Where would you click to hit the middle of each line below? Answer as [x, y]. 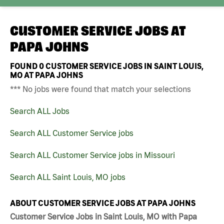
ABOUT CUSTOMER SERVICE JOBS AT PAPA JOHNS [103, 203]
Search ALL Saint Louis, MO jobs [68, 177]
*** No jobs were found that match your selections [100, 89]
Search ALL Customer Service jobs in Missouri [92, 155]
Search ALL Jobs [40, 111]
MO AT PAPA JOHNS [46, 75]
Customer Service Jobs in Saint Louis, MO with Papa [103, 217]
